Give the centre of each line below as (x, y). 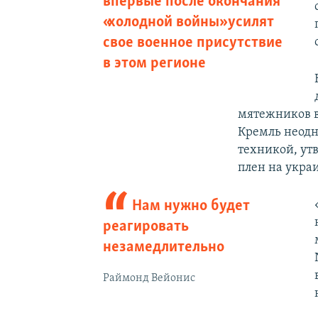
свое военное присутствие (192, 43)
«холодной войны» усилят (188, 22)
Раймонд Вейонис (149, 278)
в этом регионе (154, 63)
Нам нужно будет (191, 206)
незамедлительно (163, 247)
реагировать (146, 226)
